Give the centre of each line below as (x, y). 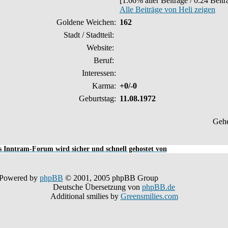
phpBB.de (159, 187)
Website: (101, 48)
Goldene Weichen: (86, 22)
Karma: (104, 86)
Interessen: (99, 73)
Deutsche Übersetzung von (97, 187)
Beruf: (105, 60)
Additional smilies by (85, 196)
